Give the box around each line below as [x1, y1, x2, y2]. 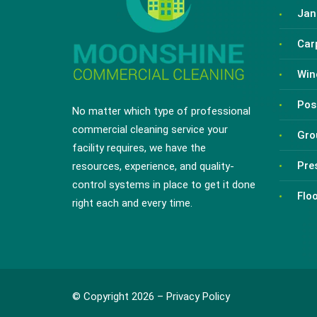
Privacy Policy [166, 289, 230, 303]
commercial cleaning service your [72, 122, 228, 136]
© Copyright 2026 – [72, 289, 166, 303]
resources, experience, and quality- [72, 159, 234, 173]
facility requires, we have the [72, 141, 206, 154]
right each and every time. [72, 196, 192, 209]
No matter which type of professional [72, 104, 250, 117]
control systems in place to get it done [72, 178, 255, 191]
